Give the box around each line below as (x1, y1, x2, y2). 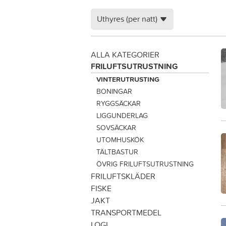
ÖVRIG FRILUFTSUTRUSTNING (96, 159, 194, 169)
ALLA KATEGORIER (91, 49, 159, 60)
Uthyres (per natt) (97, 13, 157, 24)
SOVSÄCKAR (96, 123, 136, 133)
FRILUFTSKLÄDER (91, 171, 155, 182)
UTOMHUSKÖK (96, 135, 144, 145)
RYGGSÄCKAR (96, 98, 141, 108)
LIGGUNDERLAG (96, 110, 148, 121)
